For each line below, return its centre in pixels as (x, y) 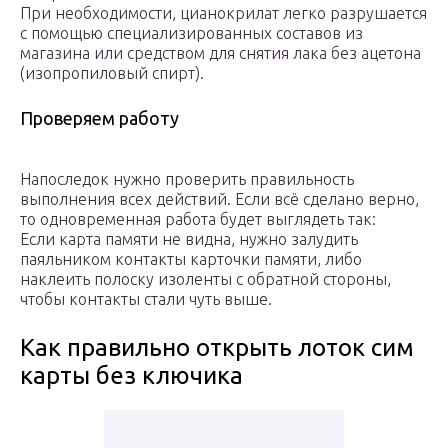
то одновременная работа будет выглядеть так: (198, 219)
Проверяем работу (99, 118)
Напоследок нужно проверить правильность (187, 179)
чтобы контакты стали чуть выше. (146, 299)
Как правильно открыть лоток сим (217, 348)
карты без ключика (131, 376)
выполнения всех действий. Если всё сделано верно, (219, 199)
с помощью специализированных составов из (191, 33)
